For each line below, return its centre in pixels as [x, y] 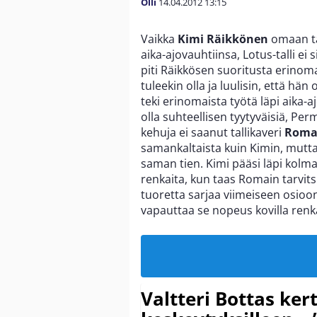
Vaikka [159, 39]
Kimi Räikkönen [223, 39]
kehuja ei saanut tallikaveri [213, 132]
